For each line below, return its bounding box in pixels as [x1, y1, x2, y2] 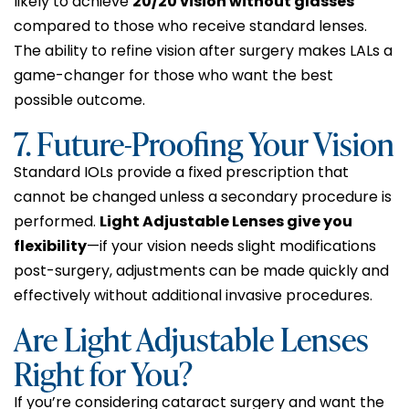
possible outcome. [14, 89, 145, 110]
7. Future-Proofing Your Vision [14, 118, 394, 166]
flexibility [14, 235, 87, 257]
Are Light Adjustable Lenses [14, 314, 369, 362]
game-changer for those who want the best [14, 64, 333, 86]
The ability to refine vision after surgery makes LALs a [14, 39, 393, 61]
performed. [14, 210, 100, 232]
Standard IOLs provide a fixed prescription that [14, 161, 349, 183]
